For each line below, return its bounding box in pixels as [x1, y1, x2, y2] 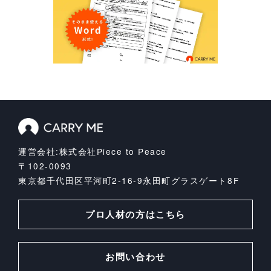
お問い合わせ [105, 250, 166, 264]
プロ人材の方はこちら [85, 207, 186, 221]
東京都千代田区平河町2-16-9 [18, 174, 143, 187]
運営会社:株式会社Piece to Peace [18, 145, 167, 158]
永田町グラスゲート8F [143, 174, 240, 187]
